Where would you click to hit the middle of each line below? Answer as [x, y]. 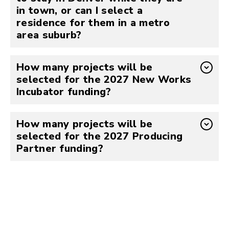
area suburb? [49, 35]
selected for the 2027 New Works [104, 79]
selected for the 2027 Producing [100, 136]
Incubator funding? [64, 92]
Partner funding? [60, 148]
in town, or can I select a [79, 10]
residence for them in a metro [93, 23]
